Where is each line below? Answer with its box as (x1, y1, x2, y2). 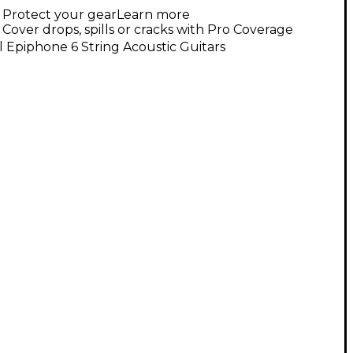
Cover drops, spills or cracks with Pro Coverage (2, 22, 293, 38)
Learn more (117, 7, 190, 23)
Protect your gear (2, 7, 117, 23)
